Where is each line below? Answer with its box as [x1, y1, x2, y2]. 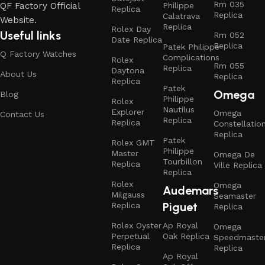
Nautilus [162, 104, 195, 114]
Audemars [162, 183, 218, 198]
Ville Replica [214, 160, 263, 170]
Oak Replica [162, 231, 209, 241]
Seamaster [214, 190, 257, 201]
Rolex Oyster [111, 220, 162, 230]
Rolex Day [111, 24, 151, 34]
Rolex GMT [111, 137, 156, 147]
